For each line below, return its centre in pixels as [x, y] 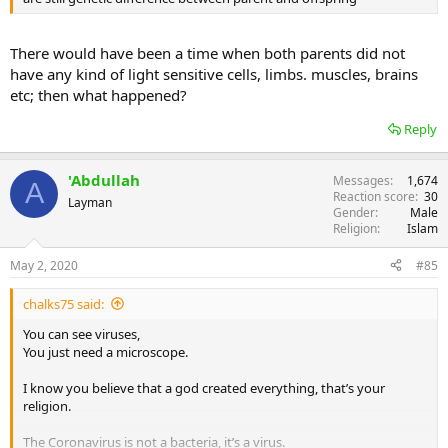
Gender [354, 212]
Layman [90, 202]
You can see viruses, [81, 333]
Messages [361, 180]
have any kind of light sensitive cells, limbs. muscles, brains [214, 73]
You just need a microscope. [105, 351]
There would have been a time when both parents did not [207, 52]
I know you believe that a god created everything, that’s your [204, 387]
